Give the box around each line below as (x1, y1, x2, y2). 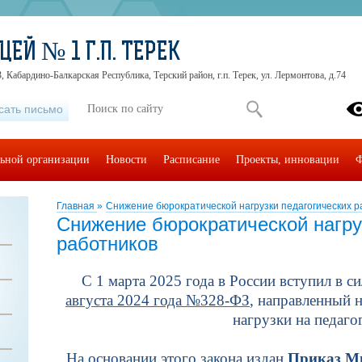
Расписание (163, 154, 220, 166)
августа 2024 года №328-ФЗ (65, 292, 250, 309)
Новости (106, 154, 147, 166)
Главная (57, 200, 97, 212)
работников (57, 233, 158, 255)
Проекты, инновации (236, 154, 339, 166)
